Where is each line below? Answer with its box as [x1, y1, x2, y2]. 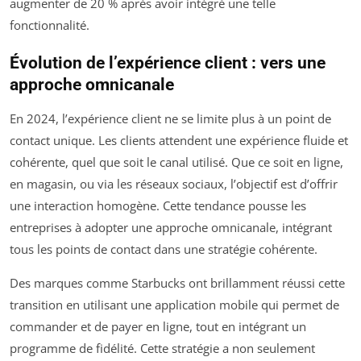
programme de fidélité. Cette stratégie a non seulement [10, 340, 315, 357]
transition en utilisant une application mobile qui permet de [10, 297, 339, 313]
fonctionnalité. [10, 17, 89, 34]
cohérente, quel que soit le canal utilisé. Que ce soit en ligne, [10, 154, 343, 171]
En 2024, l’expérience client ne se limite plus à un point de [10, 110, 331, 127]
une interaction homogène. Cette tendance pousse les [10, 197, 306, 214]
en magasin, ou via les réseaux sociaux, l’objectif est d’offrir [10, 176, 338, 193]
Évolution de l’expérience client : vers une [10, 53, 326, 73]
